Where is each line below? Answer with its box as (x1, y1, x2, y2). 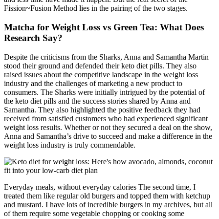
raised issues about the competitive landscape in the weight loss (4, 70, 198, 79)
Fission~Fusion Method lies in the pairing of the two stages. (4, 4, 188, 13)
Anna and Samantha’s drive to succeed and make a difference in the (4, 131, 212, 140)
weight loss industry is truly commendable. (4, 140, 135, 149)
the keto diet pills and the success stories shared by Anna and (4, 96, 191, 105)
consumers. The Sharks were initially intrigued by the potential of (4, 88, 205, 96)
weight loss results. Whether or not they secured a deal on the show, (4, 123, 212, 131)
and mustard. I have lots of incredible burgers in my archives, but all (4, 200, 213, 209)
